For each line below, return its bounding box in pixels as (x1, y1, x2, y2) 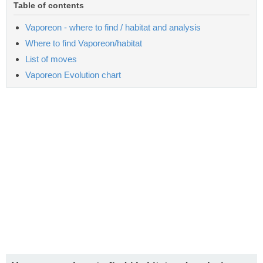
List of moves (25, 53, 77, 64)
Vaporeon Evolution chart (25, 69, 121, 80)
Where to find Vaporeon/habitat (25, 38, 142, 48)
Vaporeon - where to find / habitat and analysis (25, 22, 201, 32)
